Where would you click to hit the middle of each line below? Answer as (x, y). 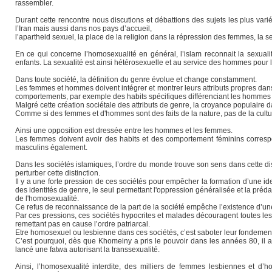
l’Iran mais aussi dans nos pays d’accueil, (83, 28)
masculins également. (51, 147)
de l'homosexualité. (47, 198)
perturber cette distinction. (58, 173)
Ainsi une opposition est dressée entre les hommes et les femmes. (124, 130)
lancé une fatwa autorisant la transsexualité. (87, 249)
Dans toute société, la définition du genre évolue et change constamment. (136, 79)
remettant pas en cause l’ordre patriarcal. (83, 224)
